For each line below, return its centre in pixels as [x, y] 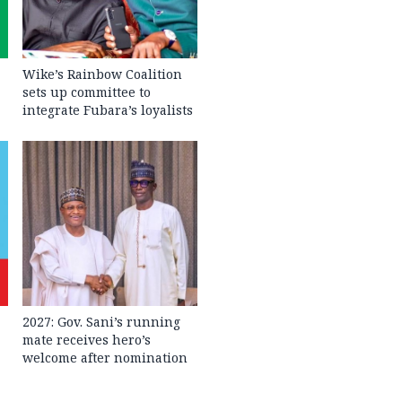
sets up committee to [87, 92]
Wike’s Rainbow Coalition [103, 74]
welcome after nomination [105, 357]
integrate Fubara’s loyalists [108, 109]
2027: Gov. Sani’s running [102, 321]
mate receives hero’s [87, 339]
